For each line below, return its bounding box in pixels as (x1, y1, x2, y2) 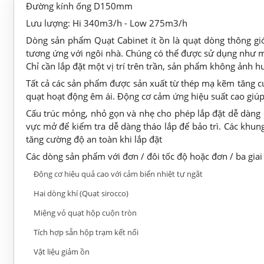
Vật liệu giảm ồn (33, 246, 90, 257)
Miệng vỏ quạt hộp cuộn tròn (33, 207, 137, 218)
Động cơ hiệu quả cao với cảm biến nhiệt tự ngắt (33, 168, 203, 179)
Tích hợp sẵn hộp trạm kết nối (33, 226, 138, 237)
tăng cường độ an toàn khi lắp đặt (25, 133, 162, 145)
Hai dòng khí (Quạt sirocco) (33, 187, 128, 199)
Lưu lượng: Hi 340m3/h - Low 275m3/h (25, 16, 187, 29)
